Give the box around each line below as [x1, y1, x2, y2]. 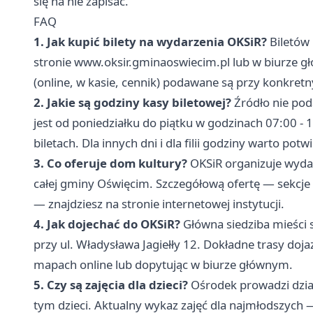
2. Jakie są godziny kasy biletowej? [34, 94, 231, 111]
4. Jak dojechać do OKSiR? [34, 216, 180, 233]
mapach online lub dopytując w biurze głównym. [34, 256, 293, 273]
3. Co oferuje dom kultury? [34, 155, 187, 172]
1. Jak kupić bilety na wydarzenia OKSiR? [34, 34, 267, 50]
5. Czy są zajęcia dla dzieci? [34, 277, 188, 293]
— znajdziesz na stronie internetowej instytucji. [34, 196, 284, 212]
